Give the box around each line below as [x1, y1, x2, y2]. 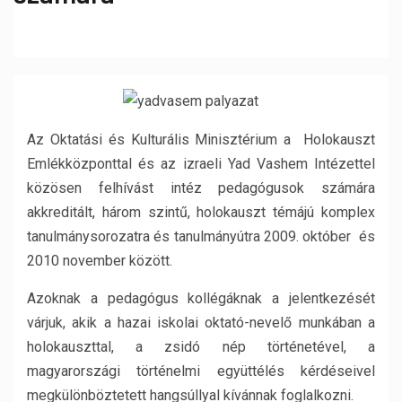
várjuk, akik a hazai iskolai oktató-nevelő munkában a [27, 314, 375, 331]
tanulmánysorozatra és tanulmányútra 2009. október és [27, 228, 375, 245]
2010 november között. [27, 252, 172, 269]
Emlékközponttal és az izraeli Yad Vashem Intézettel [27, 155, 375, 172]
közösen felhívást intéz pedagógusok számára [27, 179, 375, 197]
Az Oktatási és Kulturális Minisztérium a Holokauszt [27, 131, 375, 148]
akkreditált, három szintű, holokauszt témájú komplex [27, 204, 375, 221]
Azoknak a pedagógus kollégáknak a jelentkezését [27, 290, 375, 307]
